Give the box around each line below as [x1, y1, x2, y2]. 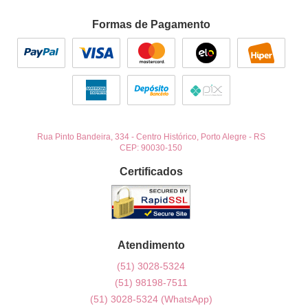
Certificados [119, 166, 183, 178]
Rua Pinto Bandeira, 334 [36, 131, 129, 142]
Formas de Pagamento [91, 19, 210, 31]
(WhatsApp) [160, 294, 212, 305]
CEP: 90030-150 [120, 142, 183, 153]
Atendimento [117, 239, 185, 251]
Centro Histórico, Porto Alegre [135, 131, 247, 142]
